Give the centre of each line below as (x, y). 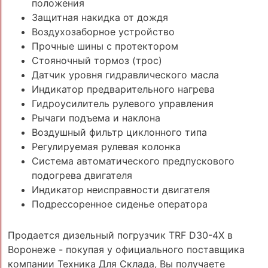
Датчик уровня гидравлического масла (125, 74)
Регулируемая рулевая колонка (106, 146)
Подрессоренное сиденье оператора (119, 204)
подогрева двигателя (82, 175)
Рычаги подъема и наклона (96, 118)
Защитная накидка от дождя (100, 17)
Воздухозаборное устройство (103, 31)
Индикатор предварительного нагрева (123, 89)
